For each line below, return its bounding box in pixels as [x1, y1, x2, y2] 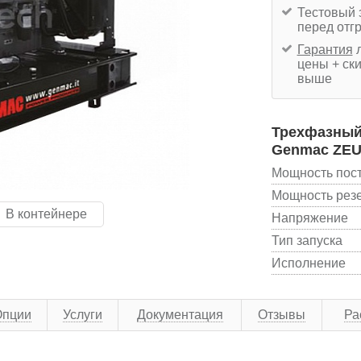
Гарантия [297, 42, 353, 56]
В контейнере [6, 207, 87, 221]
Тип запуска [271, 233, 342, 247]
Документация [136, 307, 223, 322]
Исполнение [271, 255, 346, 270]
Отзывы [258, 307, 305, 322]
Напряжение [271, 210, 348, 225]
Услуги [63, 307, 102, 322]
